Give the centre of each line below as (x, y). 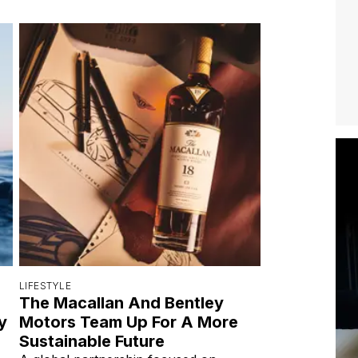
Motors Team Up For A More (129, 322)
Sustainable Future (92, 341)
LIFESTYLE (46, 285)
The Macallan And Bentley (121, 302)
